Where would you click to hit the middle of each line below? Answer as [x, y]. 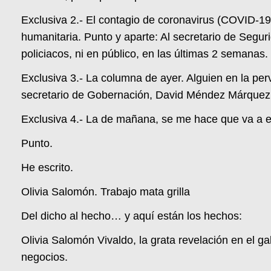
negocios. [45, 257]
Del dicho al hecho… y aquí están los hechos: [132, 216]
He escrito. [47, 168]
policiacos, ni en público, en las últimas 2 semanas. [145, 54]
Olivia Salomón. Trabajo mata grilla [106, 192]
